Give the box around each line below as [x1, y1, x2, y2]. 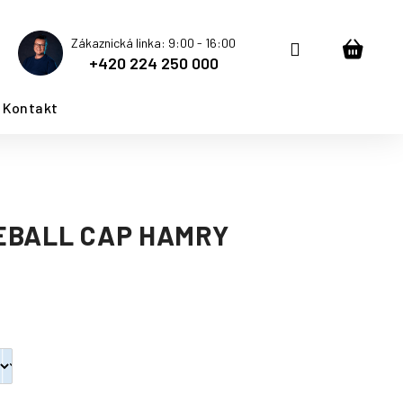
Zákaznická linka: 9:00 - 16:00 [71, 35, 236, 50]
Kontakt [2, 99, 58, 116]
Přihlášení [299, 37, 378, 58]
